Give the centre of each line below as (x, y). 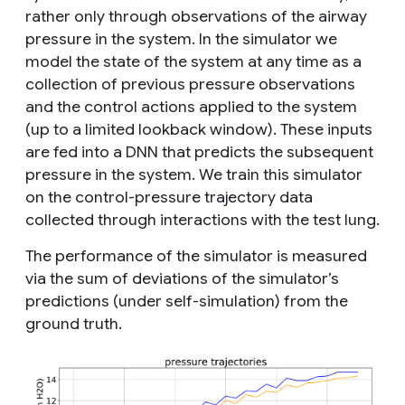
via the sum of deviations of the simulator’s (182, 278)
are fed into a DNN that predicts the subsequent (199, 151)
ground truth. (74, 323)
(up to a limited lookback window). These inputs (199, 129)
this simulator (311, 174)
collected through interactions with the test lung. (202, 219)
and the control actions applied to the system (191, 106)
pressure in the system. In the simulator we (181, 38)
